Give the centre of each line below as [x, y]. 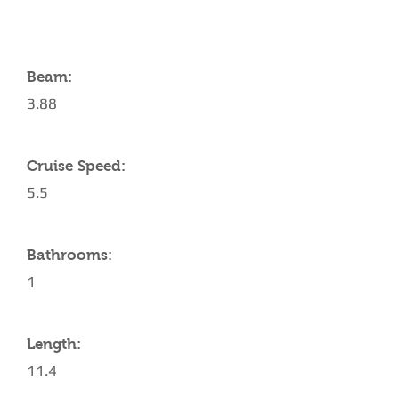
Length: [54, 344]
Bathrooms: [69, 255]
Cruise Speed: [76, 166]
